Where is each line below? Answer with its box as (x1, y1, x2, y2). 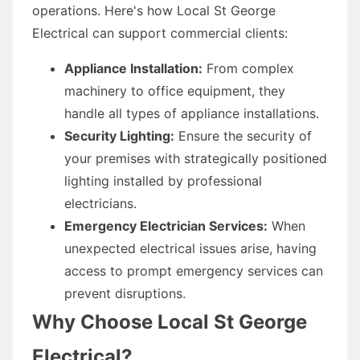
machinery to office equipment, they (64, 82, 285, 99)
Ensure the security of (174, 127, 312, 144)
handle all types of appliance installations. (64, 104, 319, 121)
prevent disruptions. (64, 284, 186, 301)
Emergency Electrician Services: (64, 217, 268, 234)
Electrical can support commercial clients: (32, 24, 288, 41)
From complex (202, 59, 294, 76)
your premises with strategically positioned (64, 149, 327, 166)
